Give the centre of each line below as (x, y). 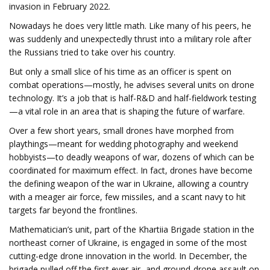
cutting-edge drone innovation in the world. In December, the (128, 256)
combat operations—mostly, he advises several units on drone (132, 85)
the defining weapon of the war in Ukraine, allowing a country (129, 184)
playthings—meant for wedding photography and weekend (124, 144)
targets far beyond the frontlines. (73, 210)
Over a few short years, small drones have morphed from (121, 130)
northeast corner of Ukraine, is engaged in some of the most (128, 243)
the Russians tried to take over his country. (92, 52)
